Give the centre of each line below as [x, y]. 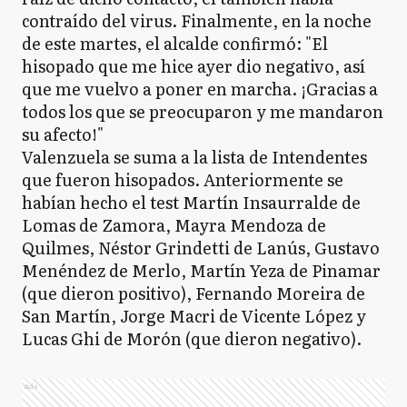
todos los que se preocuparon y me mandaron [203, 111]
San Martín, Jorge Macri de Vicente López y [194, 316]
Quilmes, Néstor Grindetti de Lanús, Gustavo [201, 248]
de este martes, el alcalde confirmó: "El [175, 43]
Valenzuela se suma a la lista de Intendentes [194, 157]
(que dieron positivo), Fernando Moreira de [194, 293]
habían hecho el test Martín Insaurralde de [191, 202]
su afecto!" [63, 134]
